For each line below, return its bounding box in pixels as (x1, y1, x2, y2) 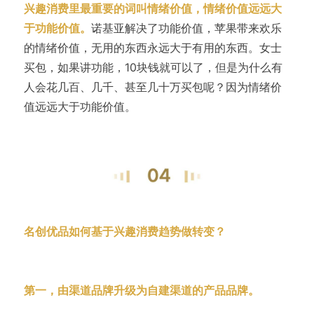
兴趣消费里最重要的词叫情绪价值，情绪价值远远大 (23, 1, 282, 16)
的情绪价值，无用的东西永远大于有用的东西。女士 (23, 41, 282, 55)
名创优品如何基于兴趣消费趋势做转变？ (23, 224, 226, 238)
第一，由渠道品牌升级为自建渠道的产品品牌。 (23, 282, 259, 297)
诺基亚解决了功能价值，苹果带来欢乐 (90, 21, 282, 36)
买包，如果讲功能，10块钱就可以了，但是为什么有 (23, 60, 282, 75)
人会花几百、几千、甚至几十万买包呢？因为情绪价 (23, 80, 282, 95)
